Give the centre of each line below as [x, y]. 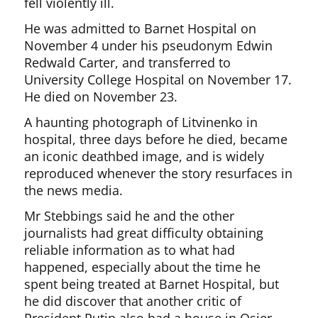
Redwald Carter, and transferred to [128, 63]
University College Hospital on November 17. [158, 80]
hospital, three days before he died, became [156, 139]
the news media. [74, 191]
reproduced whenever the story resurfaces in [159, 174]
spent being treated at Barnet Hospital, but [152, 284]
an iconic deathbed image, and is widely [144, 157]
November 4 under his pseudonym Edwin [149, 46]
